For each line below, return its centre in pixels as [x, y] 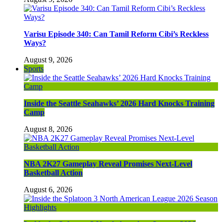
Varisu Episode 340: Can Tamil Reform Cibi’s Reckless [116, 34]
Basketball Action [53, 172]
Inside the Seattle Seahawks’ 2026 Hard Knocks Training [119, 103]
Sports [34, 68]
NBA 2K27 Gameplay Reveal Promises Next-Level [108, 164]
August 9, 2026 [48, 59]
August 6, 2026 [48, 189]
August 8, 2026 [48, 129]
